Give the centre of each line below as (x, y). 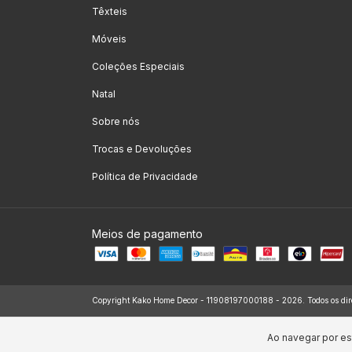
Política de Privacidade (145, 176)
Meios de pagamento (147, 234)
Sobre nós (116, 121)
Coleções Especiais (138, 66)
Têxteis (110, 11)
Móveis (109, 39)
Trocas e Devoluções (142, 149)
